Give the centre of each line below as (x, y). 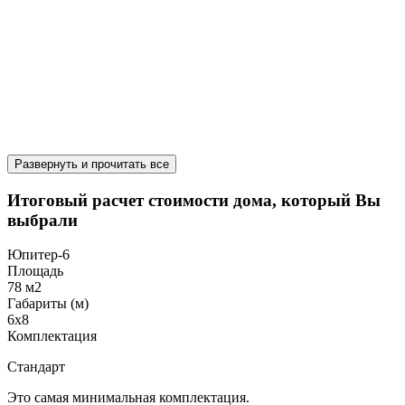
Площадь (35, 271)
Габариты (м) (48, 304)
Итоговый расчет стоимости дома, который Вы (194, 200)
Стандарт (36, 367)
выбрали (42, 220)
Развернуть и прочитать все (92, 164)
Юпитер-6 (38, 255)
